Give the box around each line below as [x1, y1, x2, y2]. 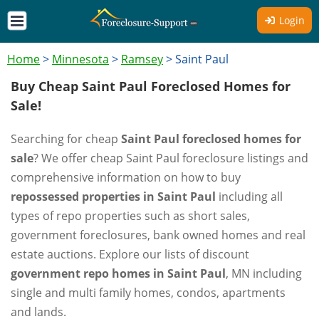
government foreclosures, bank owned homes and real [11, 227, 305, 243]
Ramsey [121, 51, 163, 67]
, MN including [226, 266, 302, 281]
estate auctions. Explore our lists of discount [11, 246, 249, 262]
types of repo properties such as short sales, [11, 208, 250, 224]
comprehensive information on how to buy [11, 169, 241, 185]
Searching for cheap [11, 131, 121, 147]
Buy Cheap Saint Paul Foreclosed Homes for [11, 78, 291, 95]
